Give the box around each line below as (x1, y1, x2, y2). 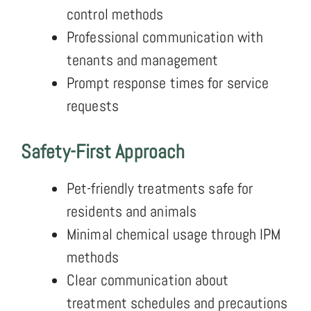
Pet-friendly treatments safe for (67, 178, 253, 198)
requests (67, 95, 119, 115)
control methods (67, 3, 164, 24)
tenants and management (67, 49, 219, 69)
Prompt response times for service (67, 72, 269, 92)
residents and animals (67, 201, 197, 221)
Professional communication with (67, 26, 264, 47)
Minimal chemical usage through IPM (67, 224, 281, 244)
